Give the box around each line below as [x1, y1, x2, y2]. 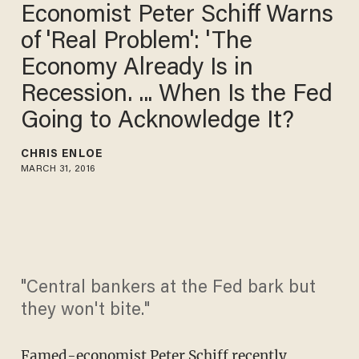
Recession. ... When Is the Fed [20, 83, 337, 107]
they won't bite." [20, 302, 150, 321]
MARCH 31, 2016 [20, 163, 96, 174]
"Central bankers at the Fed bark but [20, 280, 316, 298]
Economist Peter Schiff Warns [20, 3, 334, 28]
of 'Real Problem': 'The [20, 30, 254, 54]
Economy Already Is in [20, 56, 256, 81]
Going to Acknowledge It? [20, 109, 296, 134]
